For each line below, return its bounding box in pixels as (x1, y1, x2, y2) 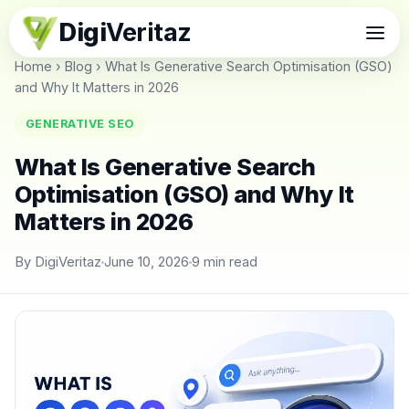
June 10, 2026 (104, 254, 189, 270)
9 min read (192, 254, 257, 270)
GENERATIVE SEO (26, 117, 134, 131)
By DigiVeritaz (15, 254, 101, 270)
